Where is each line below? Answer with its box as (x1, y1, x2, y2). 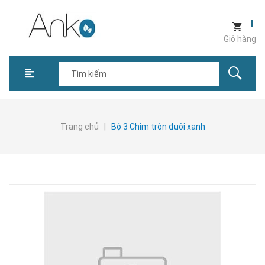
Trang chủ (60, 122, 99, 131)
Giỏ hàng (224, 34, 256, 44)
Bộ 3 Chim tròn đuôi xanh (111, 122, 205, 131)
